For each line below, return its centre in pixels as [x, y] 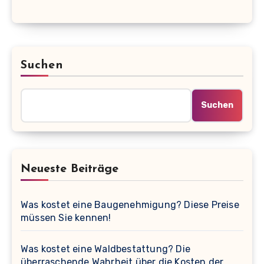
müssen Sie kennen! [66, 217]
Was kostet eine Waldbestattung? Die [105, 249]
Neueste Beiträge [70, 169]
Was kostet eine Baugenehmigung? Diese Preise [130, 204]
